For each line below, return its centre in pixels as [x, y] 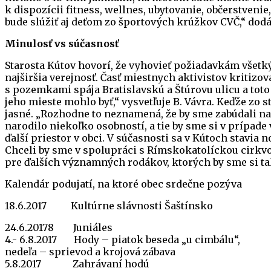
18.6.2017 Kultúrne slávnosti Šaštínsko [109, 205]
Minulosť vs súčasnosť [62, 43]
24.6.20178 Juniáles [59, 227]
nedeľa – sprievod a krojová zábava [90, 251]
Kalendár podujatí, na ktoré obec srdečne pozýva [123, 184]
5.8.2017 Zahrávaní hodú [77, 263]
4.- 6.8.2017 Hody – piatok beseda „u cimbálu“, [122, 239]
